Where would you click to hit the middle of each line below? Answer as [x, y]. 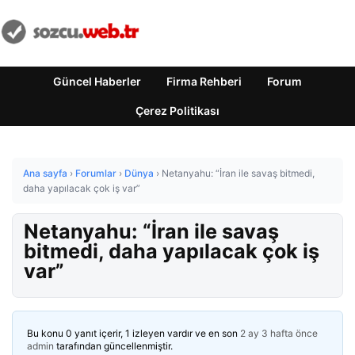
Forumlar [96, 173]
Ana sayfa [45, 173]
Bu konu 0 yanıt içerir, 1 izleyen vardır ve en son [134, 333]
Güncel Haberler [97, 81]
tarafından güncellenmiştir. [113, 346]
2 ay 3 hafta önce [279, 333]
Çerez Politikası [177, 111]
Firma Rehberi [204, 81]
